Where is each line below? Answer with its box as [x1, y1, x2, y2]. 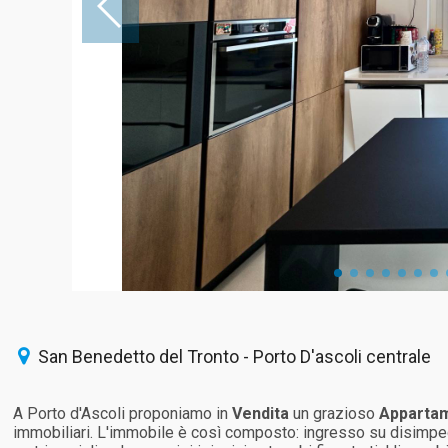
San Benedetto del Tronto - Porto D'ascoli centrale [34, 346, 432, 367]
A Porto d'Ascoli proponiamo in [13, 404, 233, 423]
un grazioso [289, 404, 380, 423]
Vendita [232, 404, 290, 423]
